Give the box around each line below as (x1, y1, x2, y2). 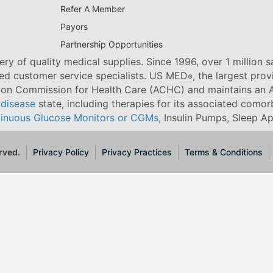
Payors (60, 21, 88, 32)
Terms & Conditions (185, 146, 263, 157)
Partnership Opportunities (60, 39, 163, 50)
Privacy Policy (33, 146, 90, 157)
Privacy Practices (102, 146, 172, 157)
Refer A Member (60, 4, 125, 15)
